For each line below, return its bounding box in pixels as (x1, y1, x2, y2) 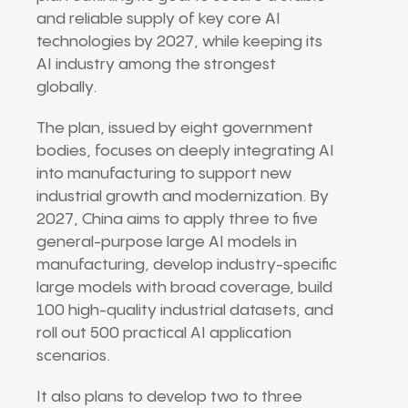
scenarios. (36, 347, 110, 364)
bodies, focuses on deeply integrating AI (36, 142, 334, 159)
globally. (36, 78, 97, 96)
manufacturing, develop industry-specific (36, 256, 337, 273)
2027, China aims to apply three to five (36, 210, 318, 228)
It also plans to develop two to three (36, 388, 302, 405)
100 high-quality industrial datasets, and (36, 301, 333, 319)
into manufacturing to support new (36, 165, 291, 182)
